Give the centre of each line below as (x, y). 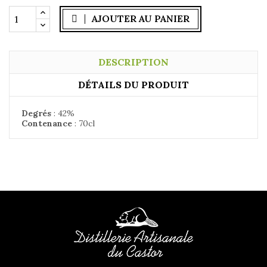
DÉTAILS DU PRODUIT (133, 84)
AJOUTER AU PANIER (141, 19)
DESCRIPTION (133, 62)
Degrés (36, 113)
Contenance (47, 123)
